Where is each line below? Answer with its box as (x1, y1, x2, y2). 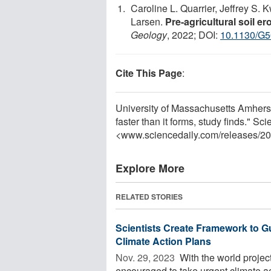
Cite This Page (116, 65, 182, 80)
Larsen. (131, 14, 165, 28)
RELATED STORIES (116, 191, 183, 202)
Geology (131, 27, 167, 42)
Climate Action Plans (116, 233, 211, 248)
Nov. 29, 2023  (116, 250, 177, 264)
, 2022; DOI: (167, 27, 220, 42)
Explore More (116, 160, 184, 176)
